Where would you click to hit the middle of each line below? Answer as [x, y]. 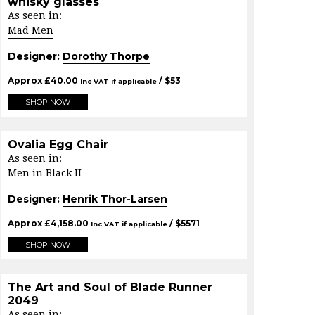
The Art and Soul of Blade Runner [110, 288]
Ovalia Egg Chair [58, 145]
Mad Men [31, 31]
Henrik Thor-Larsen [115, 199]
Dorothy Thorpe [106, 57]
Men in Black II [45, 173]
